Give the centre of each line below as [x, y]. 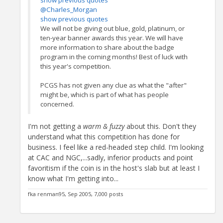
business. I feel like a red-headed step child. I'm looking [116, 147]
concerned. [57, 104]
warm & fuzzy [104, 126]
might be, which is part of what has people [105, 95]
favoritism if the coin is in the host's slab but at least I [114, 168]
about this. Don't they [160, 126]
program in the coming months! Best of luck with [114, 57]
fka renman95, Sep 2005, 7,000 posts [75, 194]
